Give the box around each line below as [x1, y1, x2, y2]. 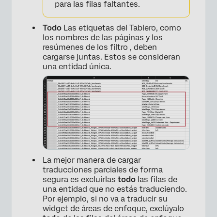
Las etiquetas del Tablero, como [62, 23, 181, 32]
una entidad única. [43, 62, 111, 71]
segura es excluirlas [43, 174, 118, 184]
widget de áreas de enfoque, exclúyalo [43, 203, 184, 213]
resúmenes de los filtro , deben [43, 42, 157, 52]
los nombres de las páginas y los [43, 32, 163, 42]
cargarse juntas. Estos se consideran [43, 52, 180, 62]
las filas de [136, 174, 177, 184]
